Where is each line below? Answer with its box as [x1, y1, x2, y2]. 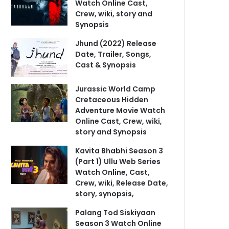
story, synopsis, [75, 189, 134, 199]
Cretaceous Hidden [75, 95, 149, 105]
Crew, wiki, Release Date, [75, 178, 169, 188]
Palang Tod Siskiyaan [75, 208, 156, 218]
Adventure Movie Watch [75, 105, 166, 116]
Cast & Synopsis [75, 60, 136, 70]
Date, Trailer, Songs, [75, 49, 152, 59]
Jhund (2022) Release [75, 38, 157, 49]
